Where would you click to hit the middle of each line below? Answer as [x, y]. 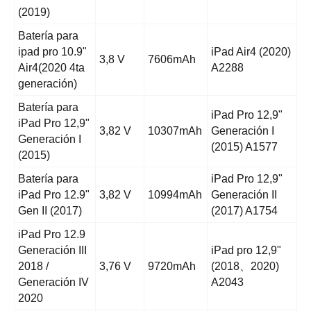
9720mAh [172, 267]
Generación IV [53, 283]
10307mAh [175, 131]
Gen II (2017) [50, 211]
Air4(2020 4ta [51, 68]
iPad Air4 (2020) [251, 52]
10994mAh [175, 195]
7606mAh [172, 60]
